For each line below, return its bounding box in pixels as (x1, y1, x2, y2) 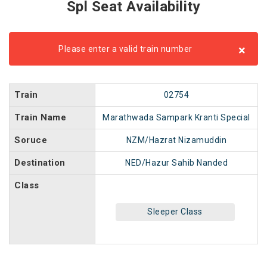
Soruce (14, 135, 47, 145)
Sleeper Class (147, 207, 203, 216)
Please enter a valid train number (58, 44, 193, 54)
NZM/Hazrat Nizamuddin (126, 135, 227, 145)
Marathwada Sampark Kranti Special (103, 113, 250, 122)
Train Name (14, 112, 66, 123)
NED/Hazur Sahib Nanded (125, 158, 228, 167)
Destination (14, 157, 66, 168)
